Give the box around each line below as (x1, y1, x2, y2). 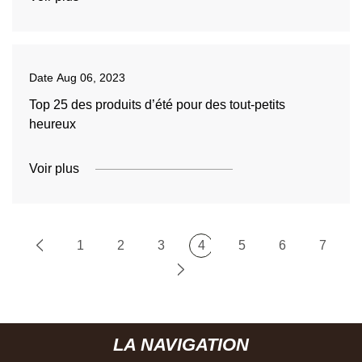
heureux (28, 117, 76, 131)
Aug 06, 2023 (56, 71, 125, 84)
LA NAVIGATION (113, 334, 249, 355)
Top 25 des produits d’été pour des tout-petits (28, 98, 285, 112)
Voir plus (28, 162, 79, 175)
